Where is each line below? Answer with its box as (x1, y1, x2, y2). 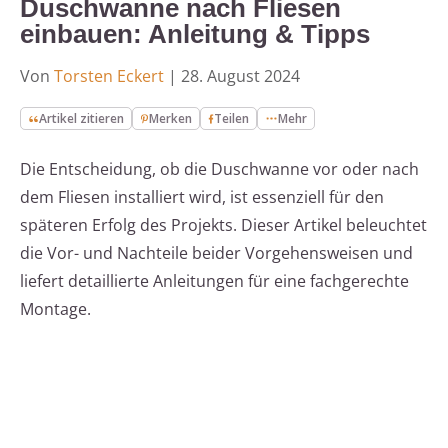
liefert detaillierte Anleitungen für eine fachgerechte (20, 270, 409, 293)
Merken (149, 110, 193, 128)
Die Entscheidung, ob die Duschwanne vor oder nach (20, 158, 419, 181)
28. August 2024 (181, 65, 300, 88)
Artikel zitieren (39, 110, 125, 128)
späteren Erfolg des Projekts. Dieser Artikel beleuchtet (20, 214, 427, 237)
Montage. (20, 298, 91, 321)
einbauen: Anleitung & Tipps (20, 19, 370, 50)
